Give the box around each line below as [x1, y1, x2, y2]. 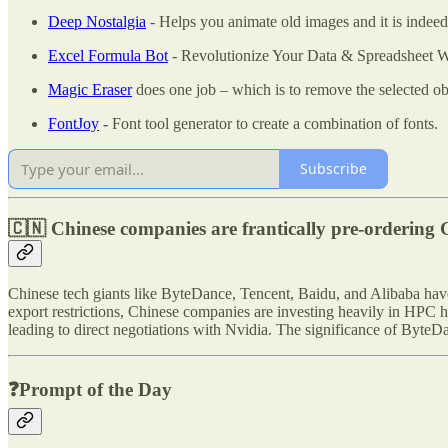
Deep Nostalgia [48, 12, 146, 30]
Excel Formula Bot [48, 46, 168, 64]
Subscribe [300, 159, 367, 179]
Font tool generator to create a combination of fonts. [112, 114, 438, 132]
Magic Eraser [48, 80, 132, 98]
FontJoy [48, 114, 99, 132]
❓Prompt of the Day [8, 379, 172, 400]
